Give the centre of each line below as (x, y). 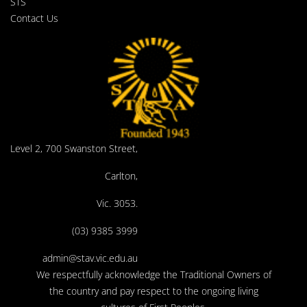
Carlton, (121, 176)
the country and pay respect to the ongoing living (153, 291)
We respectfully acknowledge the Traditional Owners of (153, 275)
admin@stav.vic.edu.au (90, 258)
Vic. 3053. (117, 204)
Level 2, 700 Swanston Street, (74, 149)
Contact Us (34, 19)
